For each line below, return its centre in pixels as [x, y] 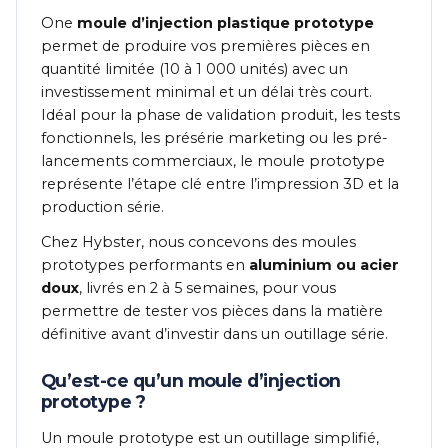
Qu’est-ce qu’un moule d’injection [191, 381]
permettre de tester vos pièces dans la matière [212, 311]
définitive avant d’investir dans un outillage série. [214, 334]
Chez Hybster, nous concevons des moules [198, 242]
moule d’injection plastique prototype [225, 23]
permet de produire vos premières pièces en [205, 46]
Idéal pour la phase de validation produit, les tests [220, 115]
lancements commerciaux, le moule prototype [213, 161]
